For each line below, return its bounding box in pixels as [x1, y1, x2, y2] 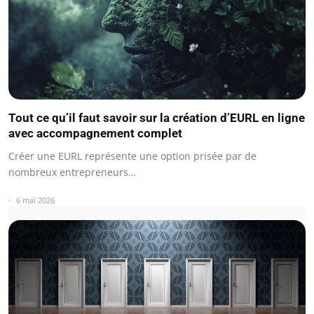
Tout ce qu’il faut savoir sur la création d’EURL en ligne [8, 110, 305, 125]
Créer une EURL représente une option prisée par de [8, 149, 257, 163]
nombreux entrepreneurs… [8, 165, 136, 179]
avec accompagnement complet [8, 125, 182, 140]
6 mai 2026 [16, 194, 55, 205]
